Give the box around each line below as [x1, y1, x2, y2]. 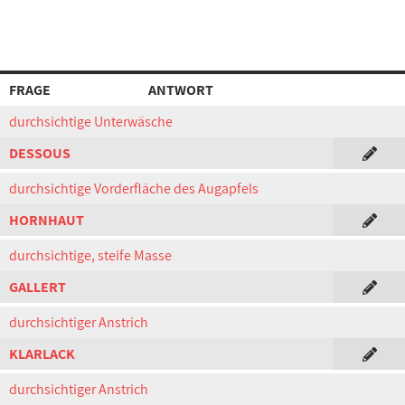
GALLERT [9, 278, 66, 297]
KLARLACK [9, 344, 75, 363]
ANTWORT [148, 80, 213, 99]
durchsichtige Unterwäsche [9, 112, 173, 131]
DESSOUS [9, 144, 71, 163]
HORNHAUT [9, 211, 84, 230]
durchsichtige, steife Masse [9, 246, 172, 265]
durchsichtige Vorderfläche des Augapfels [9, 179, 259, 198]
